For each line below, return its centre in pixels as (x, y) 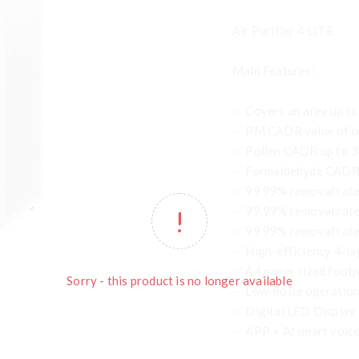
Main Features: (274, 71)
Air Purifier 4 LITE (283, 30)
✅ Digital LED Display (294, 311)
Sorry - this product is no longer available (179, 280)
